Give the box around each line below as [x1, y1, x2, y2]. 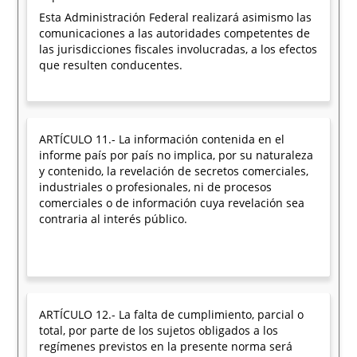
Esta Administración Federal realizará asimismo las [39, 10, 312, 25]
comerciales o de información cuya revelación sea [39, 195, 305, 210]
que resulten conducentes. [39, 57, 183, 73]
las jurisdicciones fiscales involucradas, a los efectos [39, 41, 318, 57]
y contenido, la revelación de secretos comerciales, [39, 163, 309, 178]
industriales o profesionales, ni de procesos [39, 179, 273, 194]
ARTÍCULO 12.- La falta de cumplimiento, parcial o [39, 307, 304, 322]
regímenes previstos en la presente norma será [39, 339, 293, 354]
